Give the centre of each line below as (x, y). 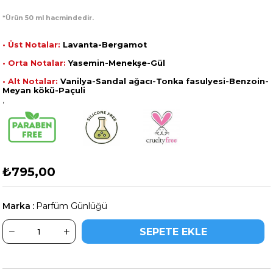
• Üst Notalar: (32, 45)
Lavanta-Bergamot (104, 45)
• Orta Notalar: (34, 63)
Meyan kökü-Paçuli (44, 91)
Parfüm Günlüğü (72, 206)
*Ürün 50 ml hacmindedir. (48, 18)
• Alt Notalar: (30, 82)
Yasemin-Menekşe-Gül (116, 63)
